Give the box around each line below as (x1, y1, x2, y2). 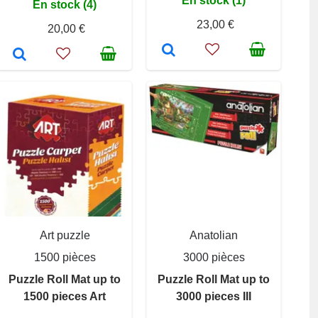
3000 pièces (182, 251, 245, 263)
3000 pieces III (176, 290, 251, 302)
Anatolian (190, 229, 238, 241)
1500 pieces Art (23, 290, 106, 302)
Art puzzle (39, 229, 90, 241)
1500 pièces (33, 251, 96, 263)
